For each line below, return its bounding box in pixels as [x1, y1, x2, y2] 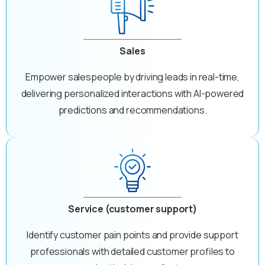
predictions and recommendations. [58, 103, 207, 117]
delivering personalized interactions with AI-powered [21, 86, 244, 100]
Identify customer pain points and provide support [27, 228, 238, 241]
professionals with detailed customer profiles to [30, 244, 235, 258]
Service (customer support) [68, 202, 197, 215]
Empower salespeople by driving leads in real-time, [25, 70, 240, 83]
